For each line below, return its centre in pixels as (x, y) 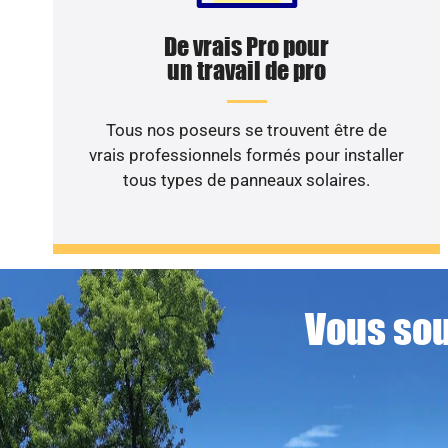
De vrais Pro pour (247, 47)
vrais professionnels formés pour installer (247, 155)
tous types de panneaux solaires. (247, 180)
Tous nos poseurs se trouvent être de (247, 130)
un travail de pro (247, 71)
